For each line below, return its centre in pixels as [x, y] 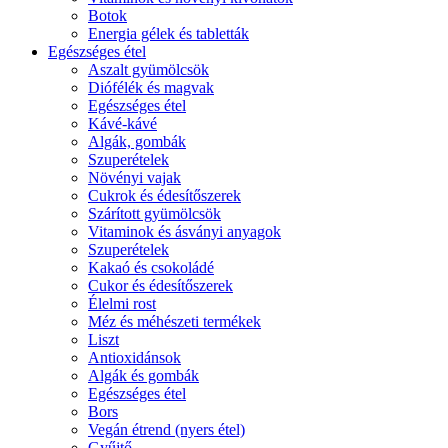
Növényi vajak [134, 177]
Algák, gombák [137, 141]
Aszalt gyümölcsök [148, 69]
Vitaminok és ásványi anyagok [184, 231]
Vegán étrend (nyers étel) [166, 429]
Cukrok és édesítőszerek [164, 195]
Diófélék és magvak [151, 87]
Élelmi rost [122, 303]
